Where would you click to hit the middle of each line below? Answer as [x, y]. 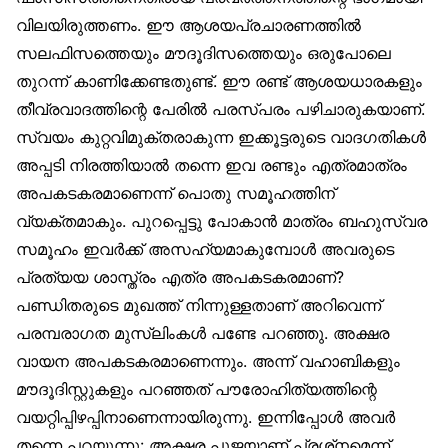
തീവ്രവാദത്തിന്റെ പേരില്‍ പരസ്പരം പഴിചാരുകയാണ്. [220, 109]
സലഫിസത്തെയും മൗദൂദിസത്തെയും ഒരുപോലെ [203, 53]
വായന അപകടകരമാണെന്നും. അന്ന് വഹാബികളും [208, 361]
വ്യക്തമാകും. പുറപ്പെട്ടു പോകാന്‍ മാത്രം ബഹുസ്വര [221, 221]
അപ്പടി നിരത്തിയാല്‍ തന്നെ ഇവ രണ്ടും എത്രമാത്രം [211, 165]
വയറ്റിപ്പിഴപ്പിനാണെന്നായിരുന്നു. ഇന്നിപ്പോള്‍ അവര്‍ [205, 417]
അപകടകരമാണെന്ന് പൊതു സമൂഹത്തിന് [175, 193]
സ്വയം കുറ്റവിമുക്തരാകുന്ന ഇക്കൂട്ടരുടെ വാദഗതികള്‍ [221, 137]
